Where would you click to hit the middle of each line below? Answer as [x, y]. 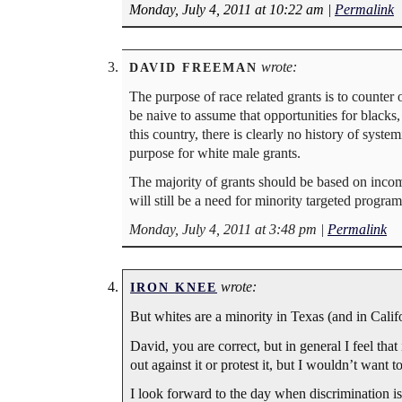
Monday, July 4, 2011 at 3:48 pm [223, 230]
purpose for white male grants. [215, 153]
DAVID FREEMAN [193, 67]
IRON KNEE [174, 288]
